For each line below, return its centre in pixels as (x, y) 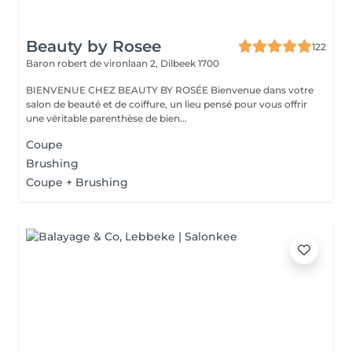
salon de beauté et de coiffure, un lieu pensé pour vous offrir (167, 104)
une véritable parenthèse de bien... (106, 118)
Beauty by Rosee (93, 46)
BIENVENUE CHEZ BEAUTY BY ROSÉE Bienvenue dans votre (118, 90)
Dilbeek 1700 (190, 63)
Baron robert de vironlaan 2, (93, 63)
